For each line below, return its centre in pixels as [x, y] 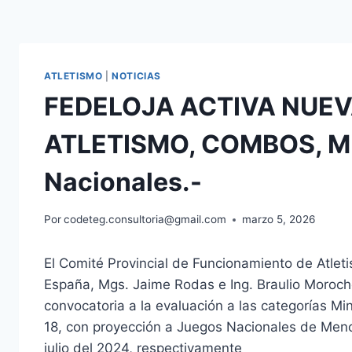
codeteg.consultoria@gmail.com [145, 220]
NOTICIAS [136, 75]
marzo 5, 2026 [279, 220]
